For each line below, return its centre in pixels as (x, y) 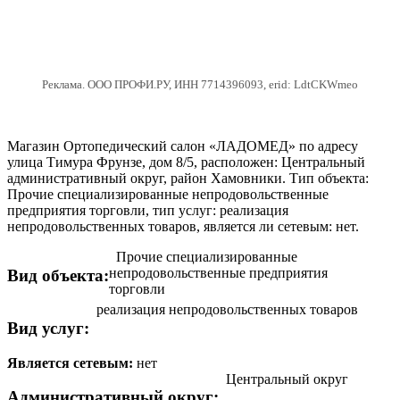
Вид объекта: (58, 275)
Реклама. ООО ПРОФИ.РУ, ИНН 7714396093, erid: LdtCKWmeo (200, 84)
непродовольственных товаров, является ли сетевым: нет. (183, 226)
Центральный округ (287, 379)
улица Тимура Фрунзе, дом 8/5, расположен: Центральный (186, 162)
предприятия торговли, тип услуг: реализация (148, 210)
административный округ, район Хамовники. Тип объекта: (188, 178)
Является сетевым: (72, 362)
